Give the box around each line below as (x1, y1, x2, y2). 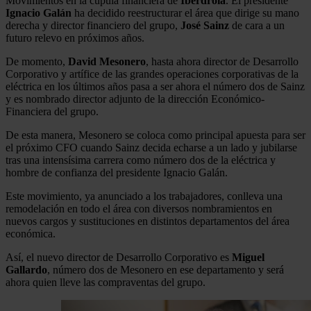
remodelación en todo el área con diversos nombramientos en (6, 202, 272, 215)
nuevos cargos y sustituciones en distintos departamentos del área (6, 215, 289, 227)
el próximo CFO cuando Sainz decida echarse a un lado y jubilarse (6, 141, 297, 153)
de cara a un (229, 19, 285, 31)
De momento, (6, 55, 68, 67)
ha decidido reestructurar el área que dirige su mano (72, 6, 299, 19)
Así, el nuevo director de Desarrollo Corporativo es (6, 251, 232, 263)
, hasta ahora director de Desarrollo (146, 55, 299, 67)
